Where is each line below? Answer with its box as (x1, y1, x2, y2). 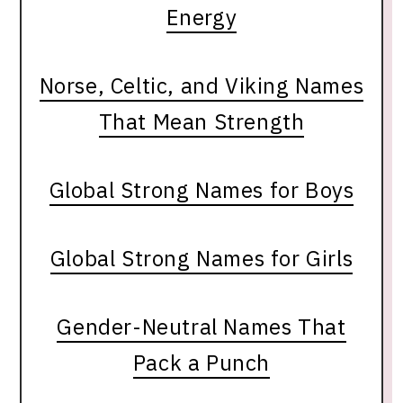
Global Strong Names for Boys (49, 175, 354, 204)
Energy (166, 2, 237, 31)
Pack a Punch (132, 347, 271, 377)
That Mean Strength (98, 106, 305, 136)
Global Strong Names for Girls (49, 243, 354, 273)
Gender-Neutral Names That (57, 311, 346, 341)
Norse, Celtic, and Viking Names (39, 70, 364, 100)
